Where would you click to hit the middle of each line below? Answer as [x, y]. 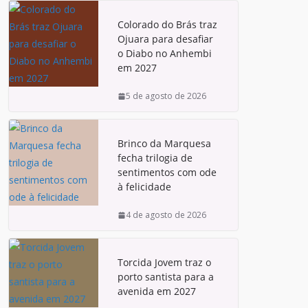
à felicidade [144, 187]
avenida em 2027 [157, 291]
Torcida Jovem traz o [164, 262]
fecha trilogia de [155, 158]
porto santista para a [166, 277]
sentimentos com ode [167, 172]
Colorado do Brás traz [167, 24]
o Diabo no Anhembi [165, 53]
